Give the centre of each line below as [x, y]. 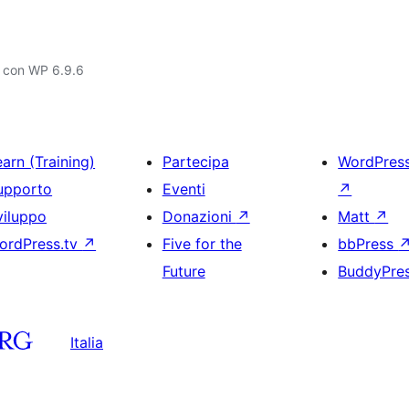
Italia [87, 342]
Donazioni [199, 216]
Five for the [202, 244]
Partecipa [195, 162]
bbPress [368, 244]
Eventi [184, 189]
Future [184, 271]
